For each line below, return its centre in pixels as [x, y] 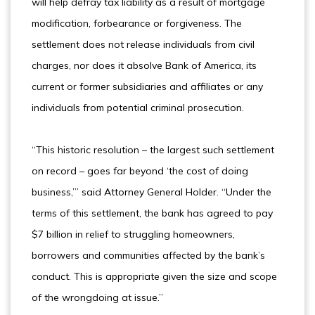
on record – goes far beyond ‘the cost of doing [140, 171]
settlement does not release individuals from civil [143, 44]
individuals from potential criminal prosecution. [138, 108]
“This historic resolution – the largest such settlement [153, 150]
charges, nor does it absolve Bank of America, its [144, 65]
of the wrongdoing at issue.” [97, 297]
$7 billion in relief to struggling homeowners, [133, 234]
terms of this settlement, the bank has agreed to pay [152, 213]
